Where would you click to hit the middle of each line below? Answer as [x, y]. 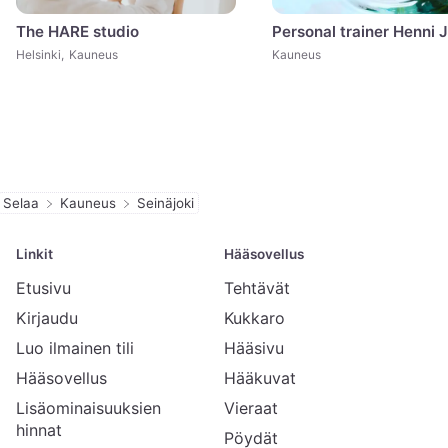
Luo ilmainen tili [75, 347]
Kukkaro [254, 317]
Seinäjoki [165, 202]
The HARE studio [77, 31]
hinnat [39, 429]
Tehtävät [257, 287]
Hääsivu [254, 347]
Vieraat [251, 407]
